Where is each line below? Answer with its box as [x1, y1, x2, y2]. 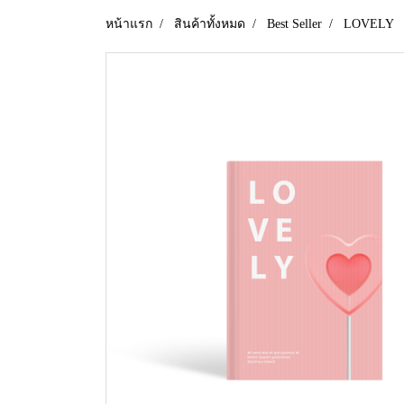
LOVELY [344, 17, 394, 32]
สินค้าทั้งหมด [174, 17, 245, 32]
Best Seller [267, 17, 322, 32]
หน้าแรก [106, 17, 152, 32]
